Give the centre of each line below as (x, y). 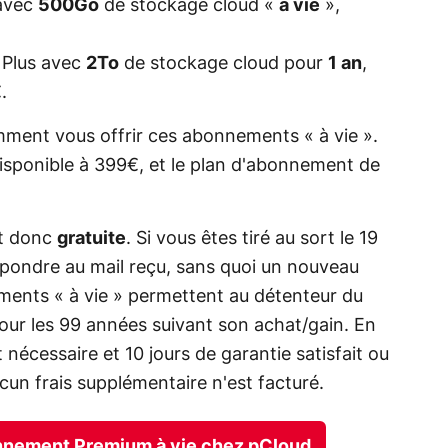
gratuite (91, 238)
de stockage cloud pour (223, 63)
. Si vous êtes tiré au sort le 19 (252, 238)
